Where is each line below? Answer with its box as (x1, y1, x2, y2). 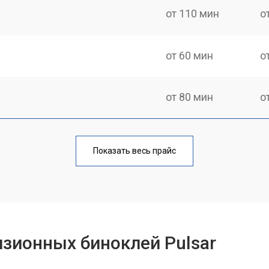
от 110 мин (166, 7, 220, 20)
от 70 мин (166, 132, 214, 145)
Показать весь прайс (93, 145, 176, 156)
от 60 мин (166, 49, 214, 62)
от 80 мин (166, 90, 214, 103)
